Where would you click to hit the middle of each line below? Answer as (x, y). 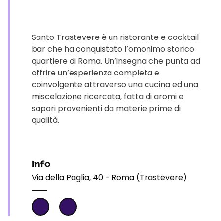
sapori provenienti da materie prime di (106, 108)
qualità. (45, 120)
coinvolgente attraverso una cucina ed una (115, 85)
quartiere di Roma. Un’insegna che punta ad (116, 61)
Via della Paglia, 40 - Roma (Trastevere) (109, 177)
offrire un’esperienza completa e (95, 73)
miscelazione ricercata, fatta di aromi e (108, 96)
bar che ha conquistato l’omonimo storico (113, 49)
